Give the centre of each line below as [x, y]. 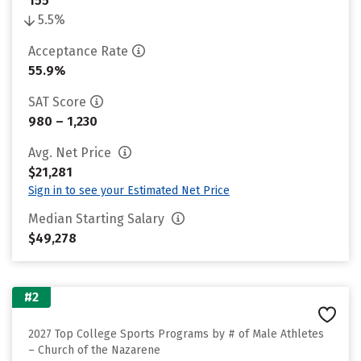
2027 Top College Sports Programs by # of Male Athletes [176, 334]
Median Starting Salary [98, 219]
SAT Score [57, 102]
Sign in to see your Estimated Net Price [129, 191]
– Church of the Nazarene [94, 350]
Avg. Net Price [71, 153]
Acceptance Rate [78, 51]
